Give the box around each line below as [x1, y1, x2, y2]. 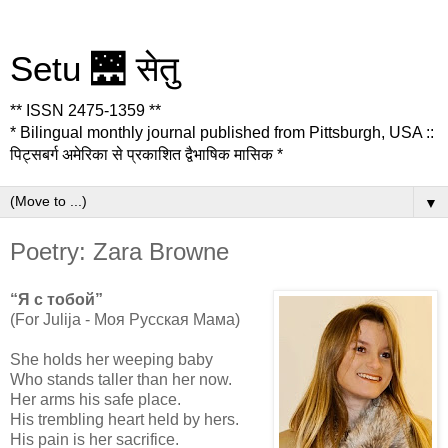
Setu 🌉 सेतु [10, 50, 179, 88]
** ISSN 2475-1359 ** [10, 102, 161, 119]
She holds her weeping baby [10, 350, 213, 368]
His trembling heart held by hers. [10, 410, 239, 428]
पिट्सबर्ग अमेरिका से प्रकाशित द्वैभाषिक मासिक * [10, 146, 283, 163]
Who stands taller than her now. [10, 370, 232, 388]
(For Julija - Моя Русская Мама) [10, 310, 240, 328]
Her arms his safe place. [10, 390, 181, 408]
